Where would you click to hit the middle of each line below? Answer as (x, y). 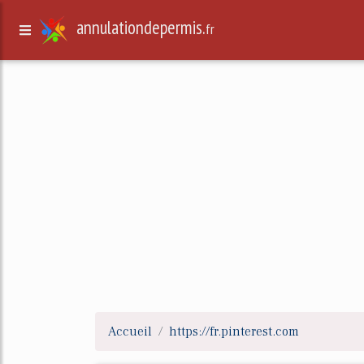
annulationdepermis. (141, 28)
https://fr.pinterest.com (234, 331)
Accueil (130, 331)
